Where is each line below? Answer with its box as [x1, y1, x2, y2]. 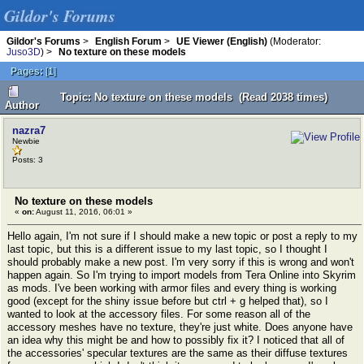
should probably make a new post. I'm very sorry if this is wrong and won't [7, 256, 354, 268]
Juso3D [6, 46, 41, 57]
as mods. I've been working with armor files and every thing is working [7, 282, 336, 294]
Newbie [12, 136, 40, 145]
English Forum [95, 36, 162, 46]
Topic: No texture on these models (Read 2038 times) [60, 91, 327, 103]
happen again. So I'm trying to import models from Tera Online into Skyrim [7, 269, 356, 281]
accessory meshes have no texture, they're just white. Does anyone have [7, 321, 353, 333]
